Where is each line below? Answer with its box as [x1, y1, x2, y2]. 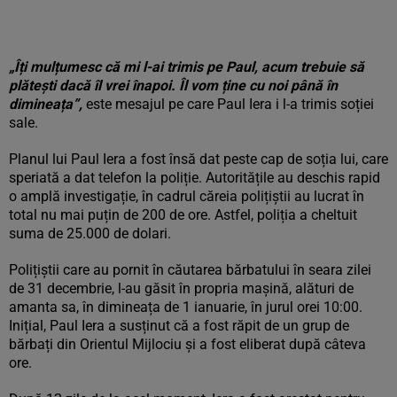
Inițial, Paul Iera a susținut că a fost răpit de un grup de [9, 317, 349, 334]
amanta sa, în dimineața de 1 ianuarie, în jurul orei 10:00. [9, 299, 362, 315]
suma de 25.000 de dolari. [9, 225, 171, 242]
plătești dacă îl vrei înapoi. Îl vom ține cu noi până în [9, 77, 338, 94]
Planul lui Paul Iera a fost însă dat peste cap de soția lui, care [9, 151, 388, 167]
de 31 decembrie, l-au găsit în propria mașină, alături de [9, 280, 354, 297]
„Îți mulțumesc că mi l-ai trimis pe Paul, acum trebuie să [9, 58, 364, 75]
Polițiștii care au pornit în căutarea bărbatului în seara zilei [9, 261, 371, 278]
